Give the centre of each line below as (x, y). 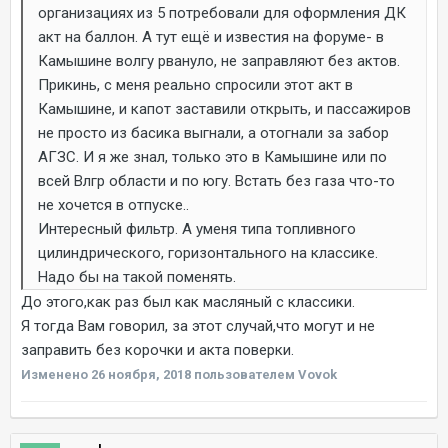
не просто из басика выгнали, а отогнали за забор (213, 132)
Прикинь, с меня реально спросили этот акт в (195, 84)
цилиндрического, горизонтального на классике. (208, 252)
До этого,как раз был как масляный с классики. (188, 301)
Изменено (56, 374)
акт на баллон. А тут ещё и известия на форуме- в (211, 36)
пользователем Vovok (264, 374)
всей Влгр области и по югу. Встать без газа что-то (216, 180)
